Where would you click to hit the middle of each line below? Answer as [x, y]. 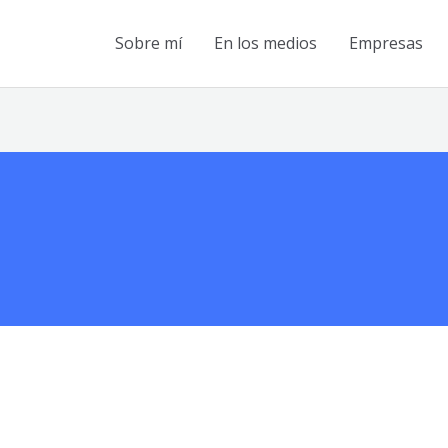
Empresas [386, 42]
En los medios [266, 42]
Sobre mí [149, 42]
